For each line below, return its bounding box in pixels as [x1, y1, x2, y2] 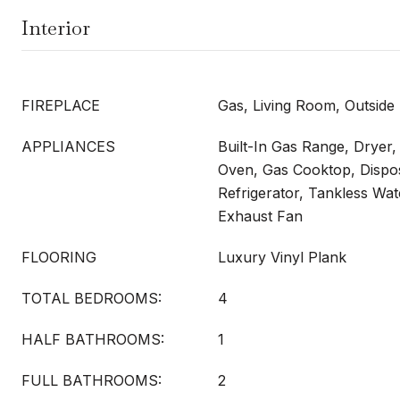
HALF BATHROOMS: [21, 330, 164, 348]
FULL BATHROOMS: [21, 371, 162, 389]
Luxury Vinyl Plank [218, 248, 346, 266]
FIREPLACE [21, 96, 100, 114]
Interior [21, 15, 90, 40]
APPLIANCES [21, 137, 115, 155]
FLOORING [21, 248, 96, 266]
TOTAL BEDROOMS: [21, 289, 162, 307]
